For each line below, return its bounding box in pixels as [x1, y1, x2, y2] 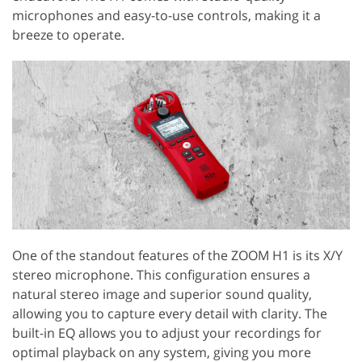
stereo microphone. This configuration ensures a [12, 265, 310, 284]
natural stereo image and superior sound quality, [12, 284, 312, 303]
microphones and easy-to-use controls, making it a [12, 6, 321, 24]
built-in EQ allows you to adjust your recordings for [12, 323, 322, 342]
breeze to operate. [12, 25, 124, 44]
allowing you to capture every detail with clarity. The [12, 304, 327, 322]
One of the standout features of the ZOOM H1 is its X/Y [12, 246, 343, 264]
